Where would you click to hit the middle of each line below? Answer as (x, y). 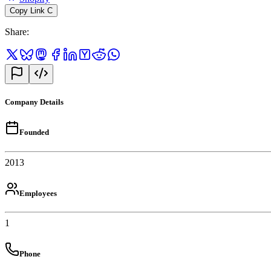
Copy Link (27, 11)
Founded (34, 132)
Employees (38, 193)
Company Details (34, 102)
